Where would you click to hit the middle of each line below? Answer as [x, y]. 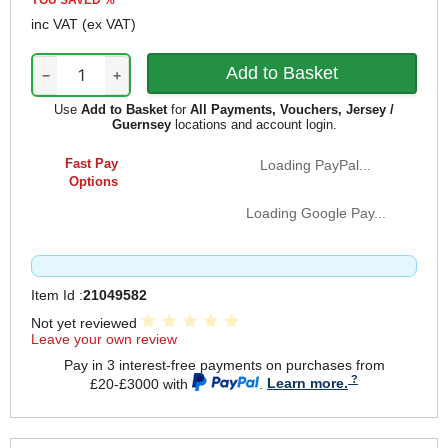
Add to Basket [124, 110]
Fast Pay [91, 164]
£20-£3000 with [141, 383]
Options [93, 182]
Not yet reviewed [86, 323]
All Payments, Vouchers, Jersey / [292, 110]
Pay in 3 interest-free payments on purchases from [224, 365]
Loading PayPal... [316, 165]
